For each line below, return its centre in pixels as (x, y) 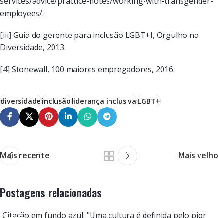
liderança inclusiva (104, 101)
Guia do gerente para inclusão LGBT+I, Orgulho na (105, 35)
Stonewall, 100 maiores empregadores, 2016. (92, 69)
